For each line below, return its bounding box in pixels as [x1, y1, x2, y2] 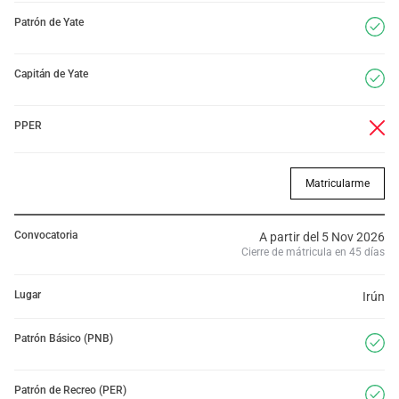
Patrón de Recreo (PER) [14, 384, 126, 396]
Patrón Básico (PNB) [14, 332, 113, 345]
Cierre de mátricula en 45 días [241, 246, 385, 258]
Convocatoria [14, 229, 77, 241]
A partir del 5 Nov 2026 [259, 230, 385, 244]
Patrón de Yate [14, 16, 84, 28]
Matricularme [305, 177, 370, 190]
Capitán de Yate [14, 68, 88, 80]
